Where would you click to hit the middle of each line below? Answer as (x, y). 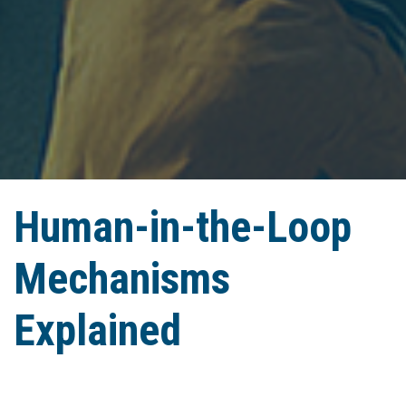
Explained (97, 330)
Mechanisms (122, 278)
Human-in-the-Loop (183, 227)
